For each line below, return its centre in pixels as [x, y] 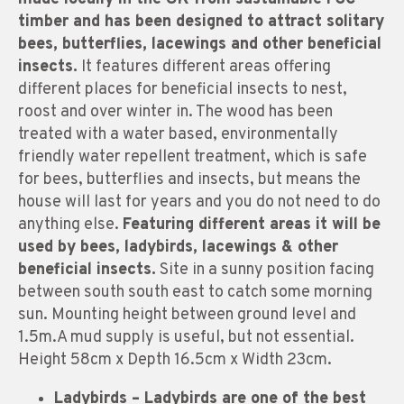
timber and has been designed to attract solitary [201, 22]
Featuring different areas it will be [252, 225]
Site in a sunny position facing [265, 270]
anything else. [70, 225]
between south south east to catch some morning [195, 292]
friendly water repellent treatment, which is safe [193, 157]
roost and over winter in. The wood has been [175, 112]
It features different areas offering [204, 67]
